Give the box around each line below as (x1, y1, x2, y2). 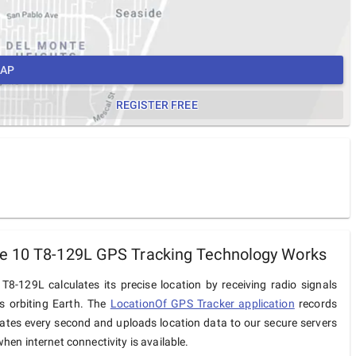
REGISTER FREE (113, 99, 198, 112)
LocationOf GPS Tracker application (110, 297, 295, 311)
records (294, 297, 337, 311)
